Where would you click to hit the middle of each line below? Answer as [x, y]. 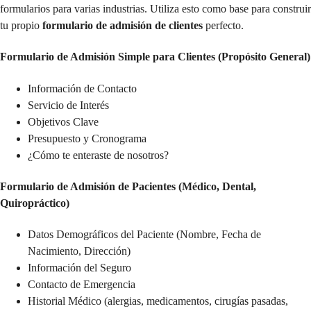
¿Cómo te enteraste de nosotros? [98, 155]
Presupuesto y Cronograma [87, 138]
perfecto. [223, 26]
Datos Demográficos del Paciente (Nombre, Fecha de [144, 235]
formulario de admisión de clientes [123, 26]
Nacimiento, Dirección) [79, 251]
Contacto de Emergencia [82, 285]
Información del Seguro [79, 268]
